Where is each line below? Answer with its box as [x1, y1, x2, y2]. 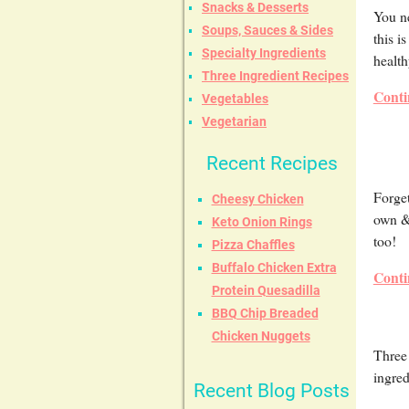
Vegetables [202, 91, 268, 107]
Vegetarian [202, 114, 267, 130]
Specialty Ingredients [202, 46, 326, 61]
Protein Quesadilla [211, 283, 320, 299]
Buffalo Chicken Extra [211, 260, 337, 276]
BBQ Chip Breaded [211, 306, 319, 321]
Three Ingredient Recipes [202, 68, 349, 84]
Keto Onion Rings [211, 215, 312, 230]
